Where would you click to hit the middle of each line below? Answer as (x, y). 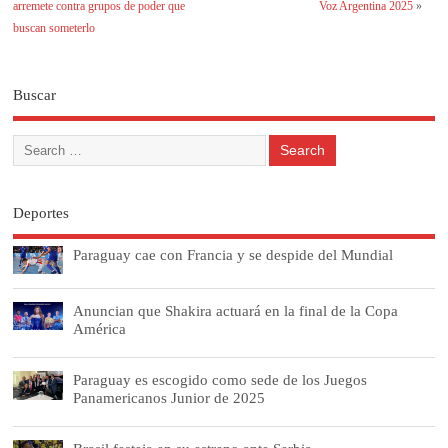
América (100, 329)
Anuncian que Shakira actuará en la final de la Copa (236, 311)
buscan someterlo (54, 28)
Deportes (41, 212)
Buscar (35, 94)
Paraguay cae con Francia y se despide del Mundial (233, 255)
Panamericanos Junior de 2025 (169, 398)
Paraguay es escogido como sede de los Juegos (220, 380)
